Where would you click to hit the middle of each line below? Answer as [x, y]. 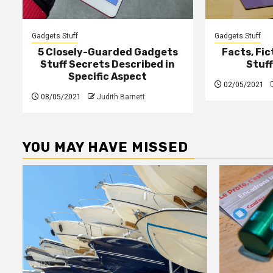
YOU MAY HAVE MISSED [105, 147]
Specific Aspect [108, 77]
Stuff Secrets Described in [108, 65]
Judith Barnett [121, 97]
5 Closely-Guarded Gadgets [108, 52]
